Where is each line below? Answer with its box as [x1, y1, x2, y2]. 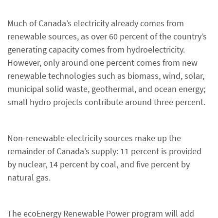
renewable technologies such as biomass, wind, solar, [7, 70, 204, 81]
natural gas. [7, 172, 51, 183]
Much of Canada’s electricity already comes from [7, 18, 184, 29]
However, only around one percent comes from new [7, 57, 198, 68]
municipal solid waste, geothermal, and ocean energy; [7, 83, 205, 94]
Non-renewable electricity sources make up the [7, 132, 181, 144]
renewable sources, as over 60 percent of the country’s [7, 31, 207, 42]
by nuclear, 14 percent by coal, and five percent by [7, 159, 190, 170]
